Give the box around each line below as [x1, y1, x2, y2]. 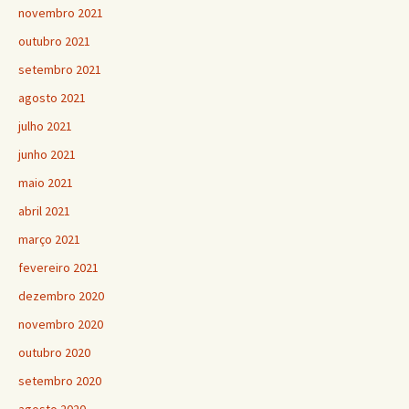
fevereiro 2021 [18, 258, 99, 276]
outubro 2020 [18, 343, 90, 361]
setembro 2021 [18, 60, 101, 78]
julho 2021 [18, 117, 72, 134]
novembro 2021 [18, 4, 103, 21]
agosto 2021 [18, 89, 86, 106]
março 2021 [18, 230, 80, 247]
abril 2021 [18, 202, 70, 219]
